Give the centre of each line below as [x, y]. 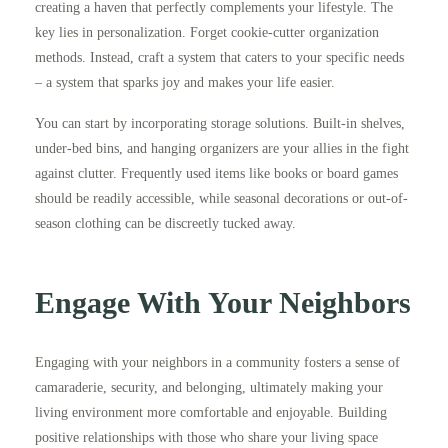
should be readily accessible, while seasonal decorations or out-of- [221, 199]
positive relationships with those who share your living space [206, 438]
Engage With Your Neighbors [223, 303]
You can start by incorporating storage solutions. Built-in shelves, [220, 124]
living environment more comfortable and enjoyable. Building [211, 413]
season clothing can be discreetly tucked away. [165, 224]
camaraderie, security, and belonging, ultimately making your [209, 388]
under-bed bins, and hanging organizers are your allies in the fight [222, 149]
